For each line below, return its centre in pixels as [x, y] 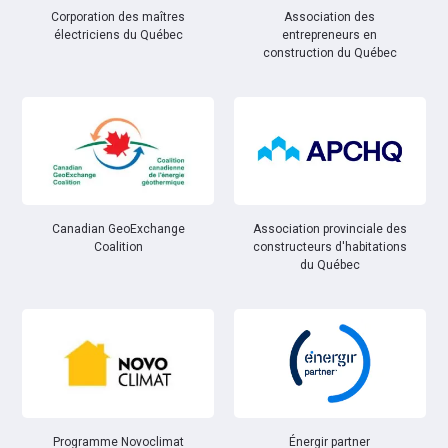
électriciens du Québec [118, 34]
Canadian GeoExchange [118, 229]
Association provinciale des [329, 229]
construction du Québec [329, 52]
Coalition [118, 247]
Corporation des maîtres [118, 16]
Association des [330, 16]
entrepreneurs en [330, 34]
